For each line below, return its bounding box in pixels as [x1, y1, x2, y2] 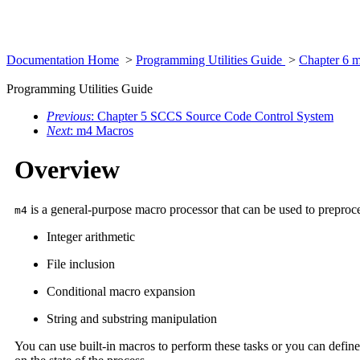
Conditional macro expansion [47, 284, 195, 298]
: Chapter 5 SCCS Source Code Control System [91, 109, 333, 123]
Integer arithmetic [47, 229, 135, 243]
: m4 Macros [70, 124, 133, 137]
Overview [14, 155, 120, 185]
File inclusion [47, 256, 115, 271]
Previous [47, 109, 91, 123]
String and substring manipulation [47, 311, 217, 325]
